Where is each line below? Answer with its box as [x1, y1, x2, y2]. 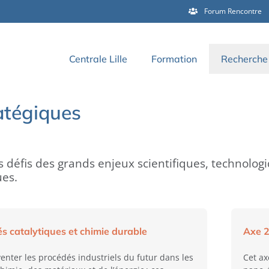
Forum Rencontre [204, 6, 262, 16]
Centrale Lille [69, 53, 127, 65]
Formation [151, 53, 197, 65]
